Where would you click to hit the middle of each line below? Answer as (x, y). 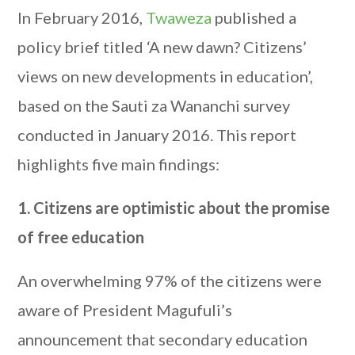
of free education (81, 237)
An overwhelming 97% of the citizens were (170, 281)
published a (254, 17)
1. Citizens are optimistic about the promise (174, 208)
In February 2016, (82, 17)
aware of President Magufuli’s (125, 310)
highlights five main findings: (119, 164)
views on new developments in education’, (166, 76)
